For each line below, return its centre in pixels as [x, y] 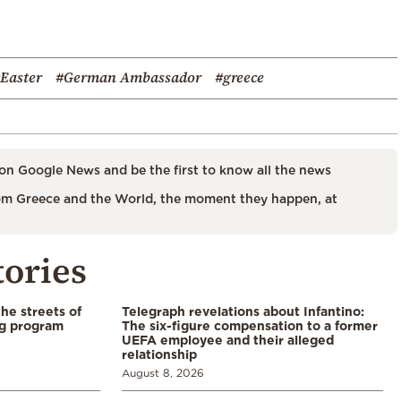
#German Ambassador [128, 77]
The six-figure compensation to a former [250, 325]
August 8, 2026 [163, 372]
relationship [159, 354]
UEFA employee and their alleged [228, 339]
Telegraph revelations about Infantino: [243, 311]
